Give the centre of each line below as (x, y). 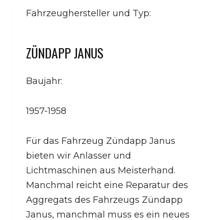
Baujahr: (45, 81)
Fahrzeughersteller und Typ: (90, 13)
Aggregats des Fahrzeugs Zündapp (104, 200)
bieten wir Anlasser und (79, 155)
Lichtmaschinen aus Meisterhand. (101, 170)
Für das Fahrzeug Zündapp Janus (101, 141)
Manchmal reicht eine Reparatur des (107, 185)
